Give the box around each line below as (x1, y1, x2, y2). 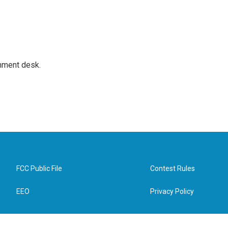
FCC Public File (16, 164, 62, 173)
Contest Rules (150, 164, 195, 173)
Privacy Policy (150, 187, 194, 195)
